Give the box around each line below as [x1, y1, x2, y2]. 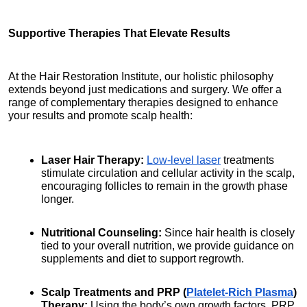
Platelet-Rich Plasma [186, 286, 293, 298]
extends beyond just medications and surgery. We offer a [8, 83, 282, 95]
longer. [41, 193, 74, 205]
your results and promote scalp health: [8, 109, 193, 121]
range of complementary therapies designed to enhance [8, 96, 278, 108]
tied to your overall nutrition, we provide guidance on [41, 239, 294, 251]
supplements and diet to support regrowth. [41, 252, 244, 265]
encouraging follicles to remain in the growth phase [41, 180, 288, 192]
